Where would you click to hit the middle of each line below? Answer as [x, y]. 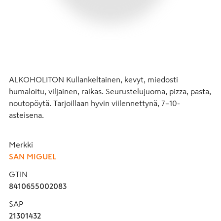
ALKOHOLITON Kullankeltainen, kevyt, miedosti [93, 79]
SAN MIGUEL [33, 156]
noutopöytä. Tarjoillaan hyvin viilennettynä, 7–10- [94, 103]
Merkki [21, 144]
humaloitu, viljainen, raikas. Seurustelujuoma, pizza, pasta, [110, 91]
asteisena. [26, 115]
